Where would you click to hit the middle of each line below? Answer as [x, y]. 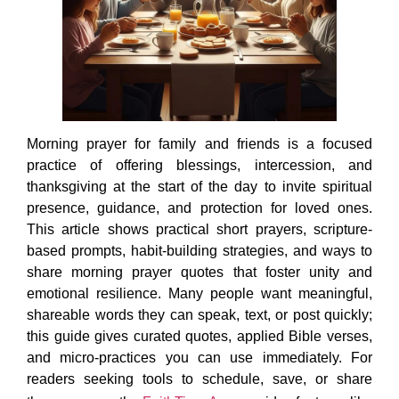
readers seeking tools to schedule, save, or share [199, 379]
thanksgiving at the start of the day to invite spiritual [199, 187]
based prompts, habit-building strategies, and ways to [199, 251]
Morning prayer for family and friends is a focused [199, 144]
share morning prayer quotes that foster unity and [199, 273]
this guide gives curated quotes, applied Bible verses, [199, 337]
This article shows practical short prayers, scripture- [199, 230]
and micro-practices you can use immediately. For [199, 358]
